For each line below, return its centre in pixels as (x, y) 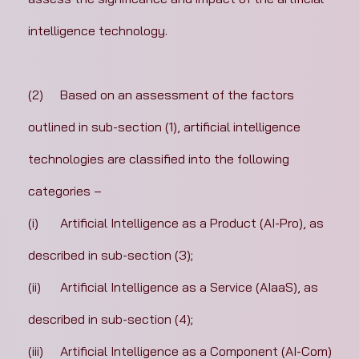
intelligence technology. (97, 31)
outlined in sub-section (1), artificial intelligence (165, 127)
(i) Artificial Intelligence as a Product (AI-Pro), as (33, 223)
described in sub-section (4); (110, 319)
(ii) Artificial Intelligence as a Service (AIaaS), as (34, 287)
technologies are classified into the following (160, 159)
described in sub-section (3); (110, 255)
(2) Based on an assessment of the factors (35, 95)
